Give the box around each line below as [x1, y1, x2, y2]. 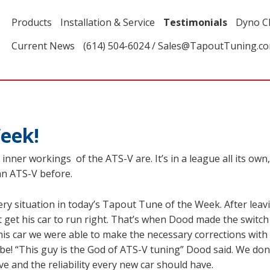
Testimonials [163, 16, 227, 29]
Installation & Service [60, 16, 155, 29]
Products [11, 16, 52, 29]
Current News [11, 39, 75, 52]
